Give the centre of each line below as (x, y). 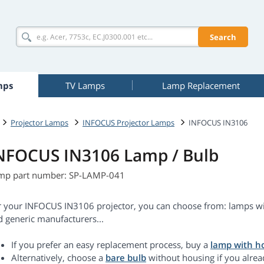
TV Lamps (85, 85)
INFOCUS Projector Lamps (128, 122)
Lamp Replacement (201, 85)
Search (223, 37)
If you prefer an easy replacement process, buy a (111, 245)
